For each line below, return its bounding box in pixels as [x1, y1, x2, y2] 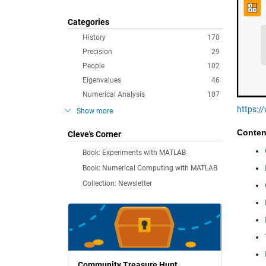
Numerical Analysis [83, 90, 145, 99]
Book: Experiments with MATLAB [83, 148, 186, 157]
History [83, 33, 106, 42]
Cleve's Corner [68, 129, 121, 139]
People [83, 62, 104, 70]
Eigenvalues [83, 76, 121, 84]
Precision [83, 47, 112, 56]
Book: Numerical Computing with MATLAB [83, 164, 217, 172]
